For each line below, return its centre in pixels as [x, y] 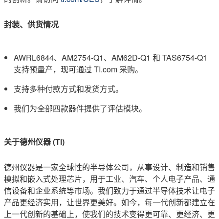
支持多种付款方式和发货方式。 [68, 89]
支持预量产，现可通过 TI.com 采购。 [78, 69]
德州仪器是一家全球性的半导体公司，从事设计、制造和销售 [109, 167]
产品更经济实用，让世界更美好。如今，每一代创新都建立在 [109, 202]
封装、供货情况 [31, 24]
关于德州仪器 [27, 142]
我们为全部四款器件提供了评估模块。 [80, 108]
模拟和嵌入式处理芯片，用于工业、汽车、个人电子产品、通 [109, 179]
